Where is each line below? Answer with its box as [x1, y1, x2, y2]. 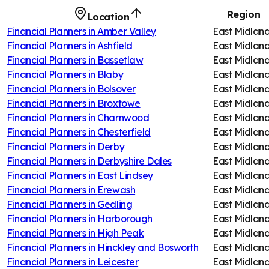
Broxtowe [97, 97, 141, 109]
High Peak [97, 226, 144, 239]
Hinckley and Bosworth [97, 241, 199, 253]
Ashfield [97, 39, 133, 52]
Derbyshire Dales [97, 154, 172, 167]
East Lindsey [97, 169, 153, 181]
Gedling [97, 198, 133, 210]
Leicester [97, 255, 139, 268]
